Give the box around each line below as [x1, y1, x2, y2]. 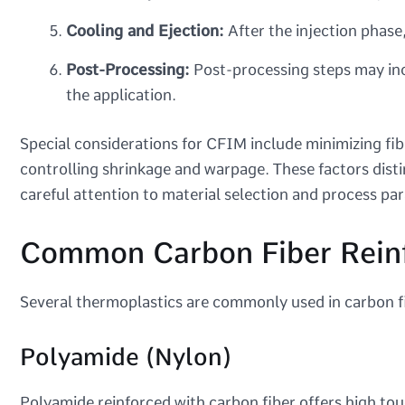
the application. [66, 86, 176, 104]
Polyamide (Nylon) [20, 342, 231, 371]
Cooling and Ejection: [66, 22, 224, 40]
